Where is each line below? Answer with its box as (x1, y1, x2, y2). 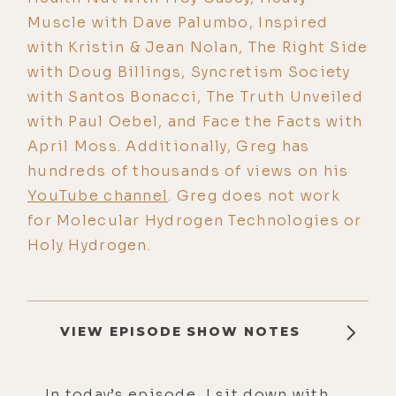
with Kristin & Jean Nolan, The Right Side (27, 37, 369, 57)
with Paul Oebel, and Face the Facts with (27, 111, 363, 131)
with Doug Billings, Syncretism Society (27, 62, 351, 81)
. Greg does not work (168, 186, 340, 205)
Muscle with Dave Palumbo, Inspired (27, 12, 329, 32)
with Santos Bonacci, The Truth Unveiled (27, 87, 363, 106)
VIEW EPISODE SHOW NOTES (59, 323, 301, 339)
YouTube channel (27, 186, 169, 205)
